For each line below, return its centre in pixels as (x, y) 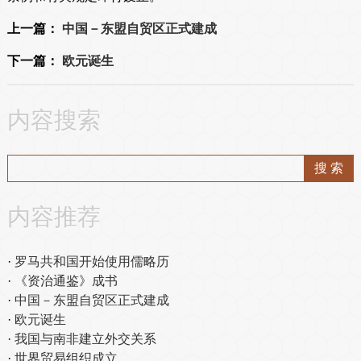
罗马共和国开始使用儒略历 (91, 261)
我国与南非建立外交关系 (85, 338)
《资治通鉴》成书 (66, 280)
